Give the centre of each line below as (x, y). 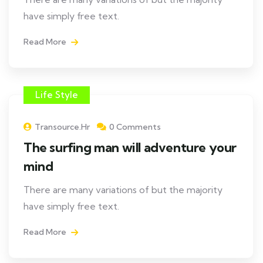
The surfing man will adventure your (130, 147)
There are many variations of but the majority (123, 190)
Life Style (57, 95)
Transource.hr (62, 127)
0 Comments (135, 127)
